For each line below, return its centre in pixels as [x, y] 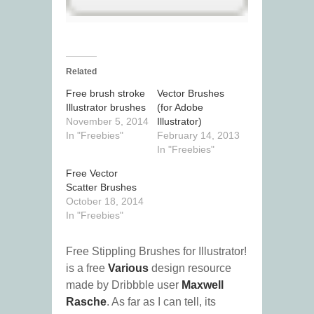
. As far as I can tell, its [161, 302]
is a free [87, 268]
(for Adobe [180, 108]
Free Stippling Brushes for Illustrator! [156, 252]
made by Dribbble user [124, 285]
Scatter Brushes [101, 187]
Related [81, 72]
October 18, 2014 [105, 202]
